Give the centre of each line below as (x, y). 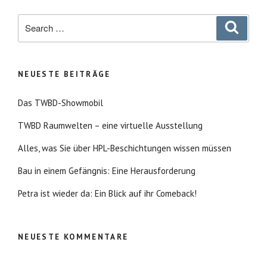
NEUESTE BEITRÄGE (64, 74)
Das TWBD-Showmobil (60, 103)
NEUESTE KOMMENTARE (73, 237)
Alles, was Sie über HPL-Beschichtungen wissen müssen (125, 148)
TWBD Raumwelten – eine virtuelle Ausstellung (110, 125)
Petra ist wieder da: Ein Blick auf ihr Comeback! (107, 193)
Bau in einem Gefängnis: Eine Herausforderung (107, 170)
